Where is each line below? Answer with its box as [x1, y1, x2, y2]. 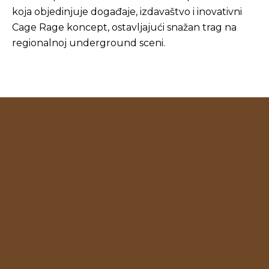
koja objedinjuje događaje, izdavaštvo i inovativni [12, 6, 242, 17]
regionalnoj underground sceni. [12, 37, 165, 49]
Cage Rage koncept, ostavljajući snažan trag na [12, 22, 237, 33]
